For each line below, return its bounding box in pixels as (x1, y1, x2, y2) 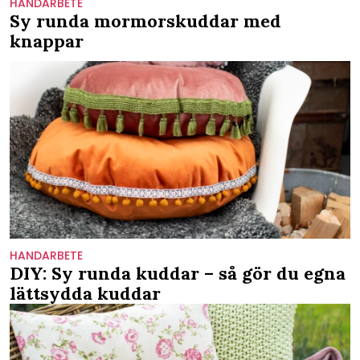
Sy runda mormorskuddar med (10, 9, 281, 32)
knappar (10, 29, 84, 52)
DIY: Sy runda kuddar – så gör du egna (10, 262, 346, 285)
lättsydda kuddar (10, 282, 161, 305)
